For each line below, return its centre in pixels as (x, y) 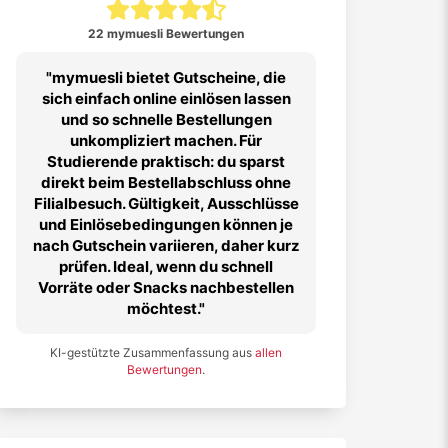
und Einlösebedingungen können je (166, 224)
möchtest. (163, 308)
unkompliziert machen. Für (166, 140)
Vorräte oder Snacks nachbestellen (166, 287)
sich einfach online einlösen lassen (166, 98)
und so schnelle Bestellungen (166, 119)
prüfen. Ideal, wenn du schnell (166, 266)
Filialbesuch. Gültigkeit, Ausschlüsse (166, 203)
